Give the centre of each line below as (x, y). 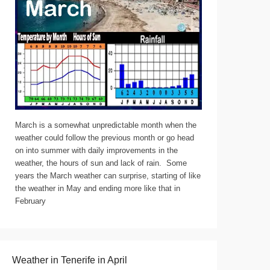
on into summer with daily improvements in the (96, 150)
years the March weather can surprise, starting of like (108, 176)
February (30, 201)
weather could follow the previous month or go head (105, 138)
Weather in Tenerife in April (70, 260)
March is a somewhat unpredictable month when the (106, 125)
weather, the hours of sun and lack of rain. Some (101, 163)
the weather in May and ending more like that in (98, 188)
